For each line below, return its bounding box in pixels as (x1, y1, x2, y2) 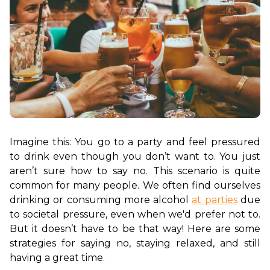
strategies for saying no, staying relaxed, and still (10, 237, 260, 250)
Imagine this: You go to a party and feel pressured (10, 136, 260, 148)
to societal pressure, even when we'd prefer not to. (10, 209, 260, 221)
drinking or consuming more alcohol (10, 194, 192, 206)
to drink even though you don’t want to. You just (10, 151, 260, 163)
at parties (192, 194, 237, 206)
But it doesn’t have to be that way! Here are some (10, 223, 260, 235)
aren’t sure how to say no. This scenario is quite (10, 165, 260, 177)
